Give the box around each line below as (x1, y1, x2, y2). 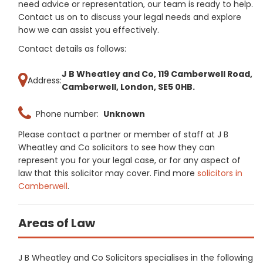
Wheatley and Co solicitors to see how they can (18, 141, 215, 153)
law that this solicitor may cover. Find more (18, 167, 197, 179)
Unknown (103, 108, 145, 120)
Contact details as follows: (18, 43, 126, 55)
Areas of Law (18, 215, 95, 231)
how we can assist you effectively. (18, 24, 159, 36)
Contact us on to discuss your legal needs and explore (18, 11, 241, 23)
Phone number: (31, 108, 103, 120)
